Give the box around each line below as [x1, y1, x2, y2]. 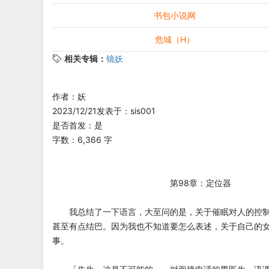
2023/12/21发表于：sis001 [52, 106, 156, 116]
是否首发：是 [52, 120, 103, 130]
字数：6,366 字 [52, 134, 112, 145]
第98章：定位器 [52, 178, 231, 188]
